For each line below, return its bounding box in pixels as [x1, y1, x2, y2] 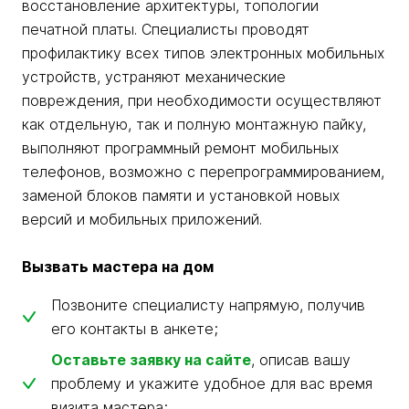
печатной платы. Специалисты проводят [22, 20, 309, 39]
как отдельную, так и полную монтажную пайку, [22, 115, 366, 134]
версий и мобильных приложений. [22, 210, 267, 229]
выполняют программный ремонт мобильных [22, 139, 339, 158]
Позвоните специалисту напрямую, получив [51, 296, 365, 315]
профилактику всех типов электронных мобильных [22, 44, 384, 63]
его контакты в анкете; [51, 320, 218, 339]
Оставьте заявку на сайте [51, 351, 251, 370]
